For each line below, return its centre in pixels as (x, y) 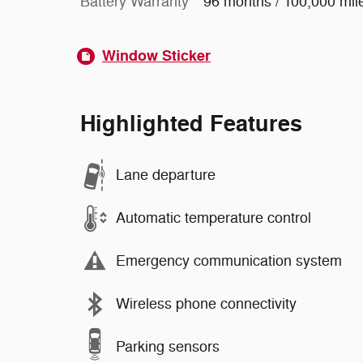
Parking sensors (168, 347)
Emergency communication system (229, 261)
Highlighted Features (191, 124)
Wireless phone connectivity (206, 304)
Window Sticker (156, 56)
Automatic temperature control (214, 218)
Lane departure (166, 175)
